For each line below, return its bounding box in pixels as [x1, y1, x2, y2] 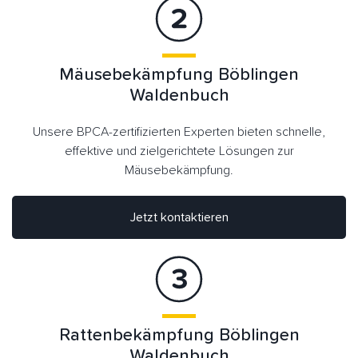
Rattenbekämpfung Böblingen [58, 327, 300, 345]
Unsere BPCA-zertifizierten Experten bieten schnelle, [33, 125, 325, 138]
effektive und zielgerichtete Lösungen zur [64, 144, 294, 157]
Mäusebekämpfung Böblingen [59, 66, 299, 84]
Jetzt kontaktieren [129, 210, 229, 224]
